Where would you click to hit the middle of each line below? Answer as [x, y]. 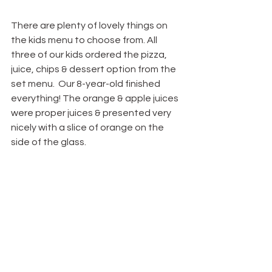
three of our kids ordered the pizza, [90, 55]
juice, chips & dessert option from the [94, 70]
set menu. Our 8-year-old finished [87, 84]
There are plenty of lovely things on [90, 26]
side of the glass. [49, 142]
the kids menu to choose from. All [85, 40]
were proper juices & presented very [92, 113]
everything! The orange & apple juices [96, 99]
